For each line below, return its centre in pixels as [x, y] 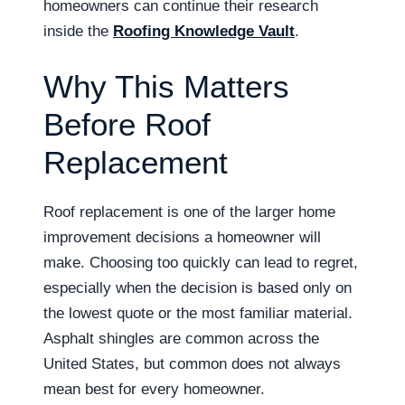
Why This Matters [166, 86]
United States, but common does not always [192, 363]
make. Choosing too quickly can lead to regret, [201, 262]
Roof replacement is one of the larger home [189, 212]
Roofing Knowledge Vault [204, 31]
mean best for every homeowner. [154, 389]
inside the [78, 31]
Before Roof [127, 124]
